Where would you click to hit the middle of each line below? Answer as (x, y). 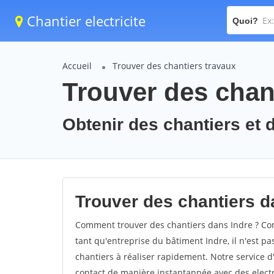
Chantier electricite (84, 21)
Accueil (77, 66)
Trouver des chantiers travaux (174, 66)
